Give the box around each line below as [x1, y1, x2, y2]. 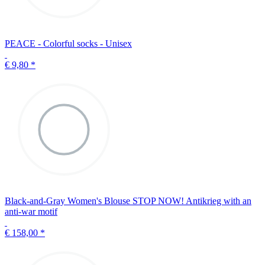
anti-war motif [5, 206, 57, 217]
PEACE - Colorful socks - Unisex [5, 38, 132, 49]
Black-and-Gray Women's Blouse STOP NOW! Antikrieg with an [5, 196, 251, 206]
